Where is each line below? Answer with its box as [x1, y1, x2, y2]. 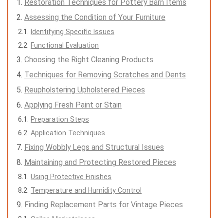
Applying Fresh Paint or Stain [24, 100, 122, 109]
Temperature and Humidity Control [31, 186, 142, 194]
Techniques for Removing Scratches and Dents [24, 70, 186, 79]
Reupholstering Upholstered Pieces [24, 85, 145, 94]
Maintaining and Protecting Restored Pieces [24, 157, 176, 167]
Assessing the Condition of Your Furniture [24, 12, 165, 22]
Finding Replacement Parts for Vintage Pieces [24, 200, 183, 209]
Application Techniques [31, 128, 105, 137]
